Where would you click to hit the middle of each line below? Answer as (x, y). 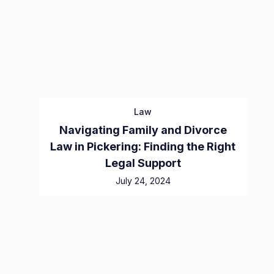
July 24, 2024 (143, 181)
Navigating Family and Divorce (143, 130)
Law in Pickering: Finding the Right (143, 147)
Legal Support (143, 163)
